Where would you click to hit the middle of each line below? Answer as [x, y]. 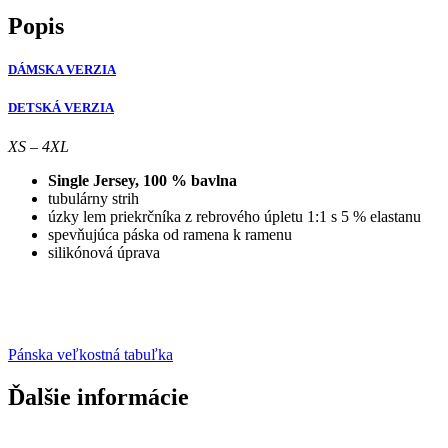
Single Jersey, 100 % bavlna [142, 181]
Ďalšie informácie [98, 397]
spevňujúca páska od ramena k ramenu [170, 235]
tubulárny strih [93, 199]
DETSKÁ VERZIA [61, 108]
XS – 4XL [38, 147]
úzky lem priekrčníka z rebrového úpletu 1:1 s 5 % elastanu [234, 217]
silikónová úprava [104, 253]
